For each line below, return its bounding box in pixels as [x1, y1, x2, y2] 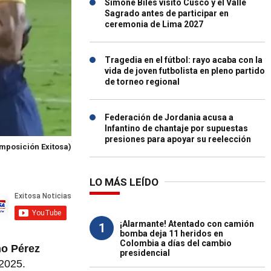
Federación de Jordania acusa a [105, 113, 233, 122]
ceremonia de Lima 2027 [105, 19, 203, 29]
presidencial [120, 248, 170, 258]
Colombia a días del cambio [120, 238, 232, 248]
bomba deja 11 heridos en [120, 229, 223, 238]
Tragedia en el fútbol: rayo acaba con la [105, 55, 263, 65]
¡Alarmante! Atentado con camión [120, 219, 254, 229]
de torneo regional [105, 77, 180, 87]
